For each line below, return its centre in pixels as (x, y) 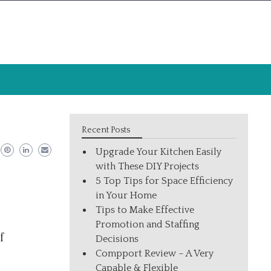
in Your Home (126, 195)
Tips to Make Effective (145, 210)
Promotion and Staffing (148, 224)
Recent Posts (106, 130)
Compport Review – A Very (155, 253)
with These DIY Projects (148, 166)
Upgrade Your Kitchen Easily (159, 152)
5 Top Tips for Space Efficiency (165, 181)
